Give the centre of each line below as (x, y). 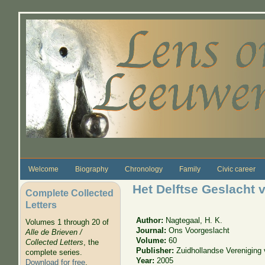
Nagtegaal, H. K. (194, 220)
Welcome (43, 169)
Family (190, 169)
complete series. (54, 253)
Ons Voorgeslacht (199, 230)
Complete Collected (69, 193)
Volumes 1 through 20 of (67, 222)
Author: (151, 220)
